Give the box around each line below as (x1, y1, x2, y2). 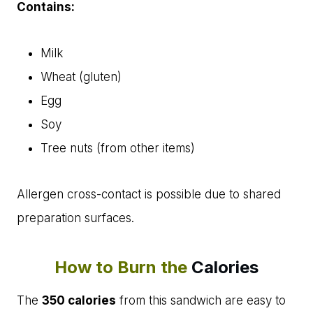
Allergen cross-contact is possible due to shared (17, 187, 281, 202)
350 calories (42, 293, 116, 308)
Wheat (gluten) (41, 70, 122, 85)
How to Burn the (54, 257, 191, 278)
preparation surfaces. (17, 211, 134, 226)
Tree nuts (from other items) (41, 141, 195, 156)
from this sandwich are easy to (116, 293, 286, 308)
